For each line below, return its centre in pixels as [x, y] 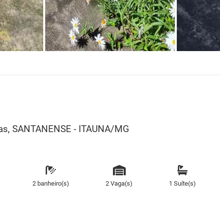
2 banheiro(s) [51, 183]
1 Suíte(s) [182, 183]
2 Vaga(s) [119, 183]
